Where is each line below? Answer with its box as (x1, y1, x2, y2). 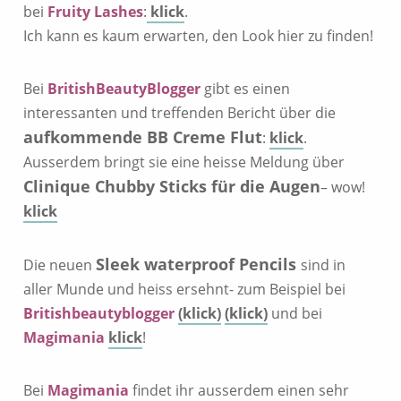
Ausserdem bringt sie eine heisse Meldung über (23, 152, 345, 172)
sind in (301, 255, 346, 275)
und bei (268, 303, 322, 323)
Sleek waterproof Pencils (96, 253, 301, 275)
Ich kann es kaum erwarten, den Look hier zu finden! (23, 26, 373, 46)
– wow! (320, 177, 365, 197)
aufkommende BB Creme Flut (23, 126, 262, 148)
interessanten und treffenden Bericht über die (23, 103, 336, 123)
